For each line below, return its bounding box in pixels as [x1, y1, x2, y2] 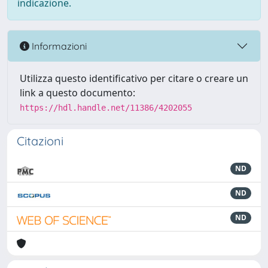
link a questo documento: [20, 86, 135, 99]
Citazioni [17, 133, 63, 148]
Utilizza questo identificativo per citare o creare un [20, 72, 248, 85]
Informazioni [29, 39, 87, 52]
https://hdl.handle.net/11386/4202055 [20, 103, 192, 112]
